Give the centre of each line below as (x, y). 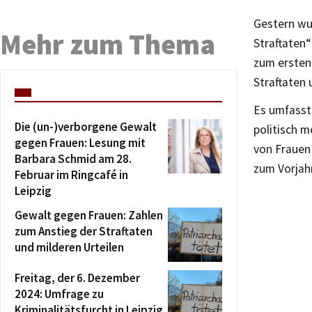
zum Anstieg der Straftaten (84, 231)
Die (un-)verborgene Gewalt (86, 127)
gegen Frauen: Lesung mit (80, 143)
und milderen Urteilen (69, 247)
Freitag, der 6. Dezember (77, 278)
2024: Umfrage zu (59, 294)
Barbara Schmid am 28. (73, 159)
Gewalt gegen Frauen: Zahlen (89, 215)
